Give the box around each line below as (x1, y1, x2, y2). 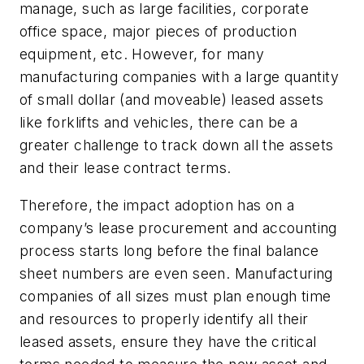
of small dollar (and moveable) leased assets (19, 91, 324, 109)
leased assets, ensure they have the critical (19, 332, 317, 350)
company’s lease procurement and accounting (19, 219, 337, 236)
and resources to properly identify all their (19, 310, 309, 327)
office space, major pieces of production (19, 23, 297, 41)
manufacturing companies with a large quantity (19, 68, 339, 86)
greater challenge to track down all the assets (19, 136, 334, 154)
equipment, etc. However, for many (19, 45, 265, 63)
